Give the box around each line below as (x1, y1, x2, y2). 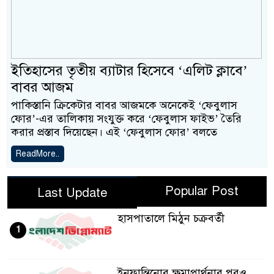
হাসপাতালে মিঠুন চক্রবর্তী (117, 211, 224, 225)
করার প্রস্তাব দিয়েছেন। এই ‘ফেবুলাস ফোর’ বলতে (11, 125, 217, 139)
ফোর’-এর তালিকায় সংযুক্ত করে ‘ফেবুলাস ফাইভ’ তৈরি (11, 111, 242, 125)
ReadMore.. (16, 148, 59, 159)
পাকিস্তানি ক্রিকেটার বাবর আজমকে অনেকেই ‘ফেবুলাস (11, 98, 237, 112)
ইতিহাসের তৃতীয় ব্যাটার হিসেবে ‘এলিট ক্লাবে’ (11, 61, 248, 80)
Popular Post (165, 183, 239, 199)
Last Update (37, 185, 108, 201)
